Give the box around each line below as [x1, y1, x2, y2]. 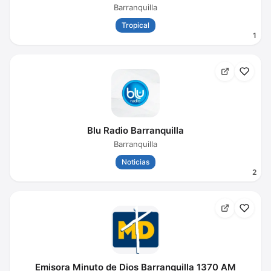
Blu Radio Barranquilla [87, 125, 184, 136]
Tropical [122, 21, 149, 30]
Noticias [122, 157, 149, 166]
